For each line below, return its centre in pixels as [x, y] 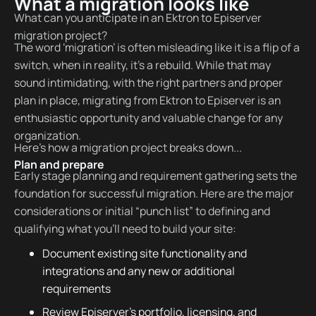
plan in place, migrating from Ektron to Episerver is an [147, 100]
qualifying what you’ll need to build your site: [125, 229]
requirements [76, 289]
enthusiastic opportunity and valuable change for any [148, 117]
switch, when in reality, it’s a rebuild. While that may [142, 65]
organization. [47, 135]
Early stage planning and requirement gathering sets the [155, 176]
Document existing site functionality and [144, 254]
